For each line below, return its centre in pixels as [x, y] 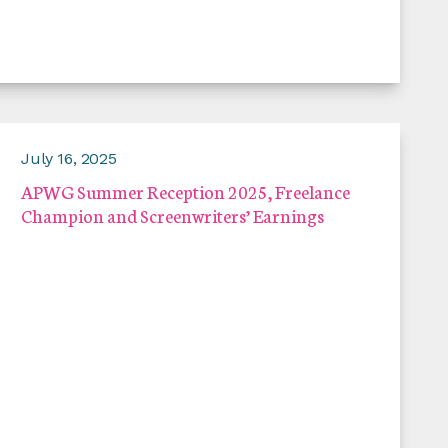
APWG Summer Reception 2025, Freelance [186, 191]
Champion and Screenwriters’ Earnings [173, 215]
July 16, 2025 [69, 159]
